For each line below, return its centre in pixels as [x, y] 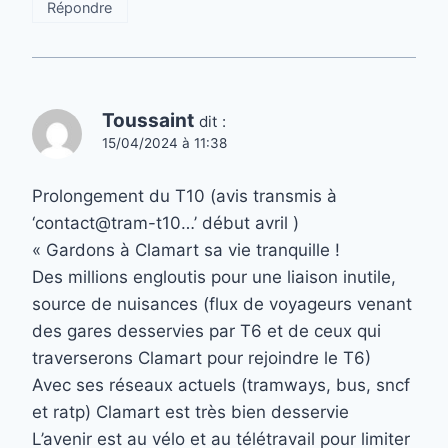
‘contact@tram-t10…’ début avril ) [165, 222]
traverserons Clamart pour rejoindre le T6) [201, 357]
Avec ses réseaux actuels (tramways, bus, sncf [221, 384]
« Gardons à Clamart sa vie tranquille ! [186, 249]
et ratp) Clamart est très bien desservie [190, 411]
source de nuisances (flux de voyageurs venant [222, 303]
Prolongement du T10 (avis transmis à [184, 195]
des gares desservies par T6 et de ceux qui [206, 330]
